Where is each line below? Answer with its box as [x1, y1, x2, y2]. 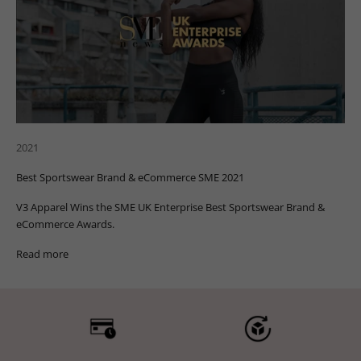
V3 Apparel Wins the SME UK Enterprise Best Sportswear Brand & [16, 200, 325, 215]
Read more [16, 247, 68, 262]
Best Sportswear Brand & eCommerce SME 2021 [16, 170, 244, 185]
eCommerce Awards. [16, 217, 114, 232]
